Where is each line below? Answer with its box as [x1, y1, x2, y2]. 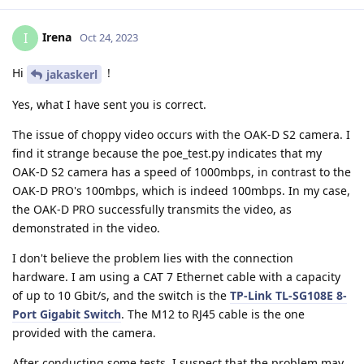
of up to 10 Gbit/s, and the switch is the [12, 287, 230, 303]
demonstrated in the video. [12, 219, 160, 236]
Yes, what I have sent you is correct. [12, 96, 206, 112]
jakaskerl [46, 66, 97, 82]
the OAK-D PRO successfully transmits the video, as [12, 201, 292, 217]
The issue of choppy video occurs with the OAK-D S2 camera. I [12, 126, 350, 142]
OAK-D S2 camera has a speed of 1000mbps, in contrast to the [12, 163, 351, 180]
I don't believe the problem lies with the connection [12, 249, 293, 266]
